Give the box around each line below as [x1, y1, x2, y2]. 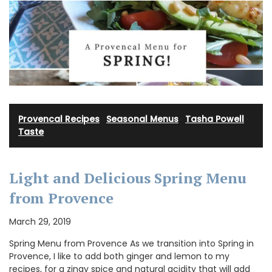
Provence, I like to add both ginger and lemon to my [9, 250, 229, 263]
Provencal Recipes [18, 113, 100, 126]
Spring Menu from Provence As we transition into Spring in [9, 237, 254, 250]
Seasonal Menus [106, 113, 178, 126]
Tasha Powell [185, 113, 244, 126]
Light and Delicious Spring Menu [9, 168, 246, 188]
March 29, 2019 [9, 216, 71, 228]
